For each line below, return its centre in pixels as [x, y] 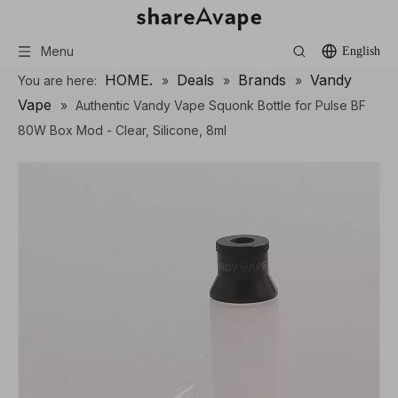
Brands [262, 80]
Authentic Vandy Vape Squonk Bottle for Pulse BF [221, 105]
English [361, 51]
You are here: [57, 80]
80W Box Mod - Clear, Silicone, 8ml [122, 130]
